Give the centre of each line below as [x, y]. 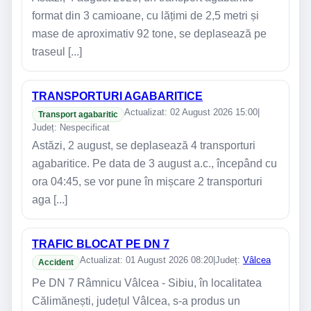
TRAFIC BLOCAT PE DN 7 [101, 244]
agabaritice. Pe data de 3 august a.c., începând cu [154, 163]
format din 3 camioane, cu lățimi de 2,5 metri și [145, 16]
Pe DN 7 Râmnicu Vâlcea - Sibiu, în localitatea [147, 283]
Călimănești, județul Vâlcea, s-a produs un [136, 301]
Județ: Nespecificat [71, 127]
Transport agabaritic [78, 115]
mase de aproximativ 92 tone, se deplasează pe [149, 34]
